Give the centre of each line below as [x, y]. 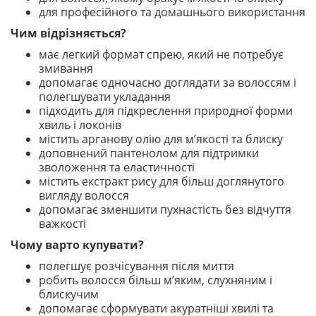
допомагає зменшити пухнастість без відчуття [165, 209]
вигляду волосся [84, 195]
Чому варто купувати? [77, 245]
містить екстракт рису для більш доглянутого [162, 181]
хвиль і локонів [80, 125]
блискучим [69, 294]
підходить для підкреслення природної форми [166, 111]
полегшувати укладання [105, 97]
